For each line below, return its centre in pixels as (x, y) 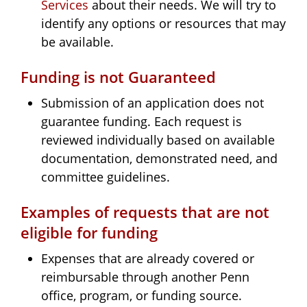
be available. (77, 41)
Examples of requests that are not (145, 211)
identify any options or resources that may (163, 23)
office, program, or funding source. (142, 295)
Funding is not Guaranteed (118, 76)
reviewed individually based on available (158, 139)
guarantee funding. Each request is (142, 121)
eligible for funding (89, 232)
